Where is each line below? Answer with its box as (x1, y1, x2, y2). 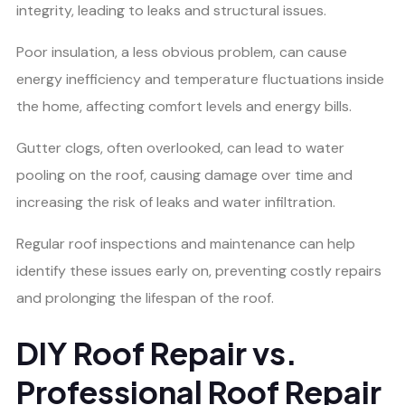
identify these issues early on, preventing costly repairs (16, 261, 381, 281)
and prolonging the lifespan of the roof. (16, 288, 274, 308)
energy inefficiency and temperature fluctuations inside (16, 70, 384, 89)
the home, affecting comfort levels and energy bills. (16, 97, 352, 117)
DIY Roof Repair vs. (16, 333, 297, 372)
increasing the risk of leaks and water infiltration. (16, 193, 335, 212)
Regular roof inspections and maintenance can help (16, 234, 355, 254)
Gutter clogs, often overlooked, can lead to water (16, 138, 344, 158)
